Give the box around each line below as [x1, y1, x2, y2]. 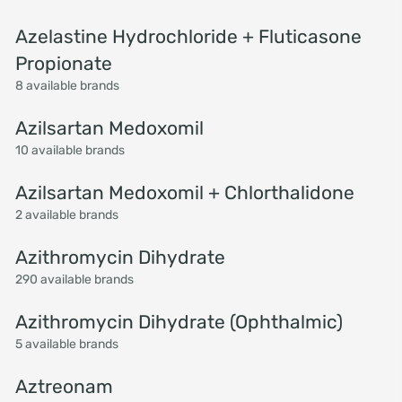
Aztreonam [14, 375, 113, 398]
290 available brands [14, 272, 134, 287]
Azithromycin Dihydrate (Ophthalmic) [14, 310, 343, 333]
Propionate [14, 52, 112, 74]
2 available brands [14, 207, 118, 223]
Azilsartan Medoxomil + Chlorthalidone [14, 181, 354, 204]
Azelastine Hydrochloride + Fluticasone [14, 25, 362, 48]
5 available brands [14, 336, 118, 352]
